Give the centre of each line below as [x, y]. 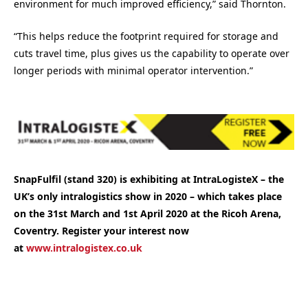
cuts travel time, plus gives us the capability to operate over [152, 53]
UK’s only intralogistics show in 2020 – [106, 197]
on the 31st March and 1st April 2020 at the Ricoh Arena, [147, 214]
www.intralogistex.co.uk [84, 248]
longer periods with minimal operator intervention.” [133, 70]
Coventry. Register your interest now [101, 231]
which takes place [240, 197]
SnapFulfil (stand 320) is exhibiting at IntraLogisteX [137, 179]
